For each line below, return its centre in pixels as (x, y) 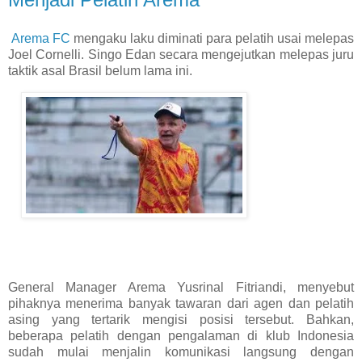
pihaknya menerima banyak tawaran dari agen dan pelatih (181, 304)
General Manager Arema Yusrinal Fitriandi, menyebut (181, 288)
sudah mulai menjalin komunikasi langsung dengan (181, 352)
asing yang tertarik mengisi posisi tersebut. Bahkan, (181, 320)
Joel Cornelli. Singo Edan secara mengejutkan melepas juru (181, 54)
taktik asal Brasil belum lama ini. (100, 70)
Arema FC (41, 38)
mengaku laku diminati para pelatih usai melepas (212, 38)
